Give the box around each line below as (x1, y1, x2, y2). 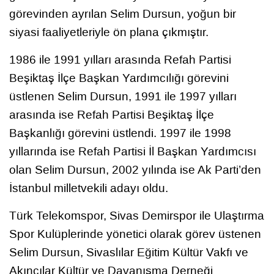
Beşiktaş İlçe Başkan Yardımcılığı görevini (9, 70, 229, 86)
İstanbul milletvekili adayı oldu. (9, 180, 168, 196)
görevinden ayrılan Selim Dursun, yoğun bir (9, 6, 236, 21)
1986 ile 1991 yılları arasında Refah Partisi (9, 51, 231, 67)
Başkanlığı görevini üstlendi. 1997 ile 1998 (9, 125, 231, 141)
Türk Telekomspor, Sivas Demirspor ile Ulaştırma (9, 207, 264, 223)
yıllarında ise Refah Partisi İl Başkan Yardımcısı (9, 143, 256, 159)
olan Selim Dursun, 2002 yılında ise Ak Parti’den (9, 161, 261, 177)
